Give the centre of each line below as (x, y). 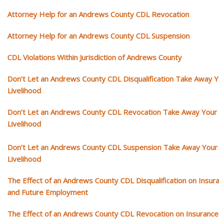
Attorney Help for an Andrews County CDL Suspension (99, 35)
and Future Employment (48, 192)
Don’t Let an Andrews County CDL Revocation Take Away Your (112, 112)
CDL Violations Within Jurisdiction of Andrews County (95, 57)
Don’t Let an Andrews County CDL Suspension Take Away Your (112, 147)
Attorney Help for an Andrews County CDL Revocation (98, 14)
